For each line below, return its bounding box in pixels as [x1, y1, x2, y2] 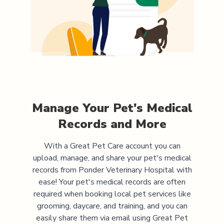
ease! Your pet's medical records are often [38, 176, 185, 187]
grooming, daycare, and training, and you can [36, 200, 187, 211]
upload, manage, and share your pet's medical [32, 152, 191, 163]
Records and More [57, 115, 166, 132]
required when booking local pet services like [33, 188, 191, 199]
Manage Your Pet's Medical [31, 99, 192, 116]
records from [32, 164, 78, 175]
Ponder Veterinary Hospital [78, 164, 174, 175]
